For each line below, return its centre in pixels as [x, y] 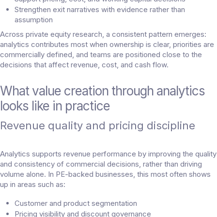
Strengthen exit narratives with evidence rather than [100, 10]
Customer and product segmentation [76, 203]
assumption [34, 20]
